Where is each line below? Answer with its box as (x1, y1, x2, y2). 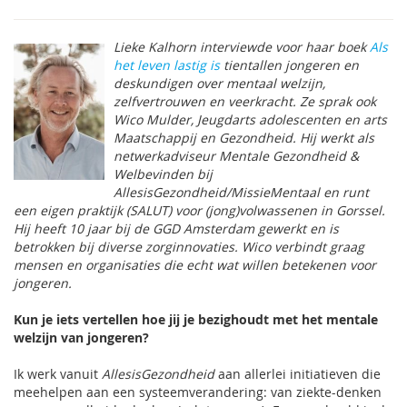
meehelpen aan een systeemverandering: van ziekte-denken (14, 383, 382, 401)
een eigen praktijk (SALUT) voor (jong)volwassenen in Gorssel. (14, 202, 385, 219)
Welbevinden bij (114, 165, 213, 183)
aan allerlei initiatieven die (214, 365, 381, 382)
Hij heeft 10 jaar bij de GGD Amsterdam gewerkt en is (14, 220, 339, 237)
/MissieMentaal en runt (226, 184, 369, 201)
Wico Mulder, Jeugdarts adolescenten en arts (114, 111, 387, 128)
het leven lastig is (114, 56, 220, 74)
